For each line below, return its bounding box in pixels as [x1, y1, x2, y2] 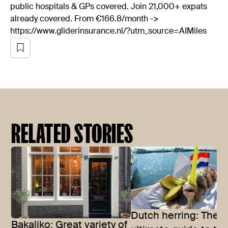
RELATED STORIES [11, 119, 133, 148]
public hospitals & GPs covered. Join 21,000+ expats [10, 3, 207, 11]
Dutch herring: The [131, 211, 219, 222]
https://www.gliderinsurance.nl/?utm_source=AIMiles [10, 27, 207, 36]
